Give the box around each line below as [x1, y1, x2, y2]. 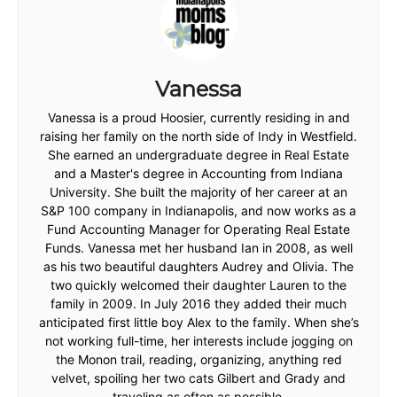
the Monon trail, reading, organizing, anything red [55, 352, 342, 367]
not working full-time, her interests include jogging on [44, 333, 353, 348]
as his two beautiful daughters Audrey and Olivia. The [43, 259, 354, 274]
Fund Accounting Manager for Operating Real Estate [47, 222, 350, 237]
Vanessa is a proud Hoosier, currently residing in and [47, 110, 350, 125]
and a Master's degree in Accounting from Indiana [54, 166, 343, 181]
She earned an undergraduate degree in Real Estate [48, 147, 349, 162]
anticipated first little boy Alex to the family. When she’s [38, 315, 359, 330]
